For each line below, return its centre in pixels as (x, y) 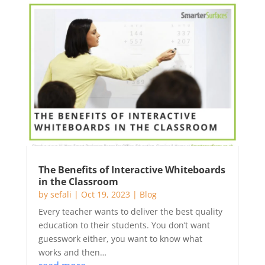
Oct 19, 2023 (105, 194)
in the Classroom (78, 182)
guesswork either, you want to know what (120, 239)
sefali (61, 194)
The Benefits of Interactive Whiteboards (132, 170)
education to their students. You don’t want (124, 225)
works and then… (72, 252)
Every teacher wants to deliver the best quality (130, 211)
